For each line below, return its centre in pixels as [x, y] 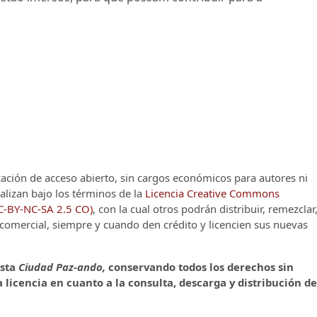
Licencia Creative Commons [212, 193]
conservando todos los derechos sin [201, 266]
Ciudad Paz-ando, [63, 266]
